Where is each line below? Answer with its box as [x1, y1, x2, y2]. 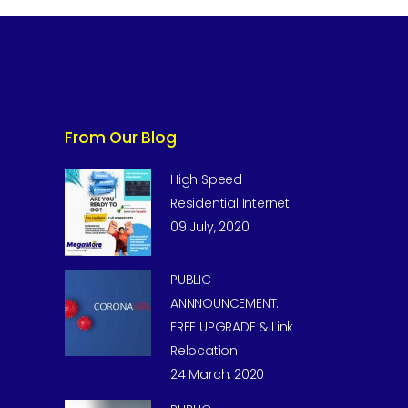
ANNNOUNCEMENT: [170, 294, 280, 312]
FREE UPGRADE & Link [170, 318, 294, 336]
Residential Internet [170, 194, 291, 212]
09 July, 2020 [170, 218, 250, 236]
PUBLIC [170, 270, 211, 289]
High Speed [170, 170, 242, 189]
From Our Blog [65, 127, 177, 148]
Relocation [170, 342, 238, 360]
